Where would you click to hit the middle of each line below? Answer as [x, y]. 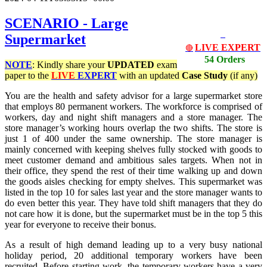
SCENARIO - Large [66, 24]
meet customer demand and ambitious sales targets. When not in [133, 160]
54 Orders [225, 60]
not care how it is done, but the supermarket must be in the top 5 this [133, 214]
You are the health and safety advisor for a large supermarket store [133, 96]
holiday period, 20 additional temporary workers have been [133, 256]
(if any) [244, 76]
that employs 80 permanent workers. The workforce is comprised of [133, 107]
